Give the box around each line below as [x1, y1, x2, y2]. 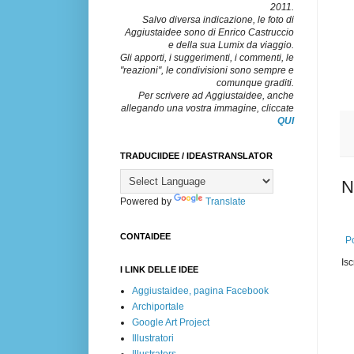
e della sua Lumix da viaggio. [168, 39, 294, 51]
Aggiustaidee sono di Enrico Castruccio [125, 26, 294, 38]
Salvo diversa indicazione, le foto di [142, 13, 294, 25]
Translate [205, 195, 246, 207]
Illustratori [132, 332, 174, 344]
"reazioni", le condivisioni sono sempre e [120, 64, 294, 76]
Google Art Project [132, 316, 209, 328]
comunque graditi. [217, 77, 294, 88]
